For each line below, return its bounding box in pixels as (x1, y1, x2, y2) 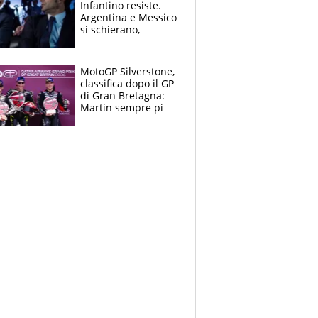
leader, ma (80, 112, 131, 126)
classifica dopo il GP (80, 76, 174, 90)
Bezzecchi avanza (80, 124, 163, 138)
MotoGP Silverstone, (80, 64, 175, 78)
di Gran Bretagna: (80, 88, 165, 102)
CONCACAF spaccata (80, 34, 177, 48)
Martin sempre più (80, 100, 170, 114)
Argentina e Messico (80, 10, 177, 24)
